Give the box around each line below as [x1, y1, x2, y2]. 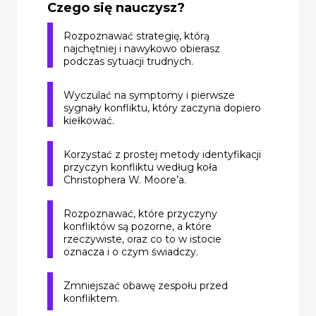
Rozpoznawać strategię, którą [63, 29, 209, 42]
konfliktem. [63, 291, 119, 305]
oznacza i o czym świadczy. [63, 245, 198, 258]
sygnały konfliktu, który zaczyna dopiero [63, 101, 261, 114]
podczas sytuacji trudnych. [63, 54, 193, 68]
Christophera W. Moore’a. [63, 173, 186, 186]
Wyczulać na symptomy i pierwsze [63, 88, 235, 102]
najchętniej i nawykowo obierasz [63, 42, 220, 55]
